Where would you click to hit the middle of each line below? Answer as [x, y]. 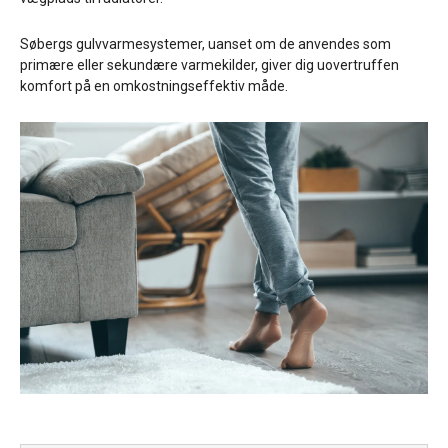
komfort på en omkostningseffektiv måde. [154, 86]
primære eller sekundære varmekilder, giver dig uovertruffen [209, 65]
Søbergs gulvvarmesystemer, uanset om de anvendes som [205, 44]
